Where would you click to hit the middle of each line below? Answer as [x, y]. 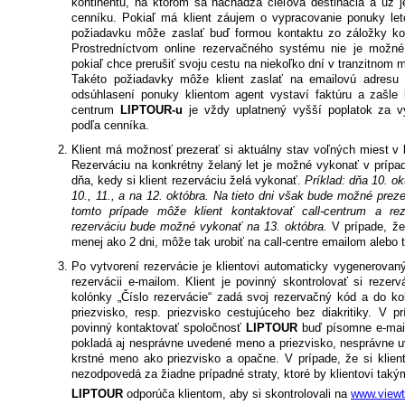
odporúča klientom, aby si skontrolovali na [237, 394]
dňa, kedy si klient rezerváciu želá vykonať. [188, 181]
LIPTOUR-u [151, 110]
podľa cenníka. [110, 126]
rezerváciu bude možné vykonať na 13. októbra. [200, 227]
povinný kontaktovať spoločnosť [159, 328]
